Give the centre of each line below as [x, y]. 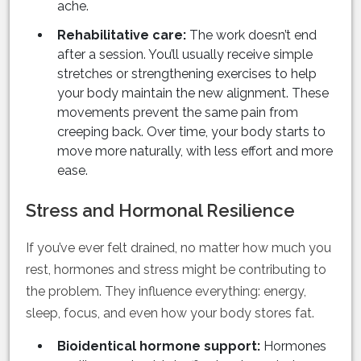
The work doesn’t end [251, 35]
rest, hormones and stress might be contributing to [176, 270]
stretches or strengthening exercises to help [187, 74]
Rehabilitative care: [122, 35]
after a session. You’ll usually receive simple [185, 55]
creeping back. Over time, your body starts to [191, 132]
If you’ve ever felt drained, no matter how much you [178, 248]
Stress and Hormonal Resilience [160, 211]
